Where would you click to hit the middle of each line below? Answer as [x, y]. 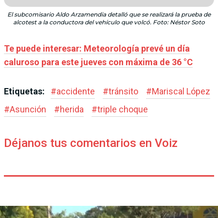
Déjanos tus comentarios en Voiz [91, 143]
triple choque [123, 109]
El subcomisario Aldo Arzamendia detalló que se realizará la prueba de [109, 15]
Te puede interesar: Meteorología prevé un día [97, 49]
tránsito [123, 91]
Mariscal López [181, 91]
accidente [76, 91]
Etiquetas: [25, 91]
